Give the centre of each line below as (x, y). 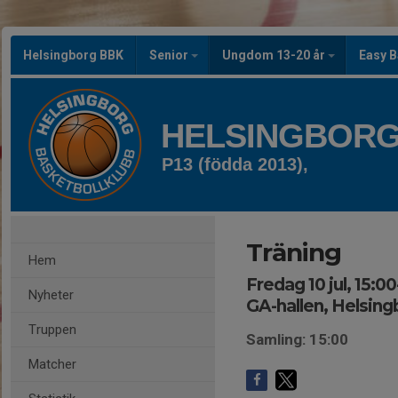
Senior (170, 55)
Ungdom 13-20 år (275, 55)
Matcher (52, 364)
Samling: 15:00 (297, 339)
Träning (294, 252)
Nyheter (51, 295)
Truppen (52, 330)
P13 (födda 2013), (235, 164)
